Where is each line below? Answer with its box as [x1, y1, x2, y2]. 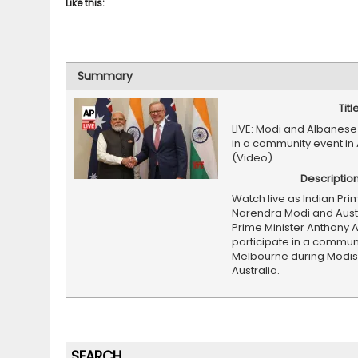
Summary [78, 68, 133, 85]
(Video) [231, 149, 272, 165]
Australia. [231, 263, 280, 279]
